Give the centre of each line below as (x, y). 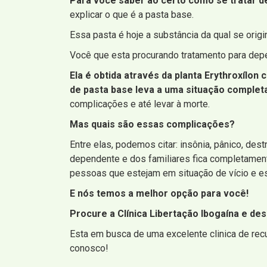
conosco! (89, 248)
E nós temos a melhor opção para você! (159, 193)
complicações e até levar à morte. (140, 104)
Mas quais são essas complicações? (152, 124)
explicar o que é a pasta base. (132, 14)
